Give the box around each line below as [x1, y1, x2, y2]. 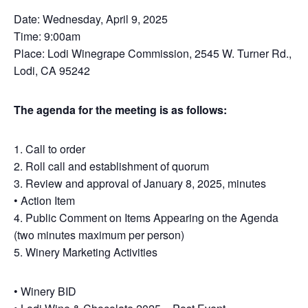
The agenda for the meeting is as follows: [14, 102, 227, 118]
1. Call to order [14, 141, 85, 157]
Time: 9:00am [14, 28, 80, 44]
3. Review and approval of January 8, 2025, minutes [14, 175, 266, 191]
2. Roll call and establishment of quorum [14, 158, 209, 174]
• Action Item [14, 192, 75, 208]
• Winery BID [14, 283, 76, 299]
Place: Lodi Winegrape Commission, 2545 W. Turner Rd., [14, 45, 291, 61]
